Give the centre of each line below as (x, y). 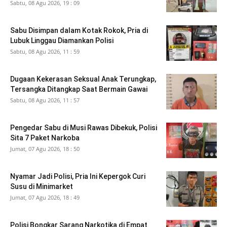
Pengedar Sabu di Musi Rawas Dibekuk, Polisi (84, 128)
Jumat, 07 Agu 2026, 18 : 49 (45, 198)
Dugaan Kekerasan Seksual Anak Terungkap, (83, 79)
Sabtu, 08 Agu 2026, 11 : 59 (45, 52)
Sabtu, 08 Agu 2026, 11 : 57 (45, 100)
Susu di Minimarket (42, 187)
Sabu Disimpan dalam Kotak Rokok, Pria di (79, 31)
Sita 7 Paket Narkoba (45, 138)
